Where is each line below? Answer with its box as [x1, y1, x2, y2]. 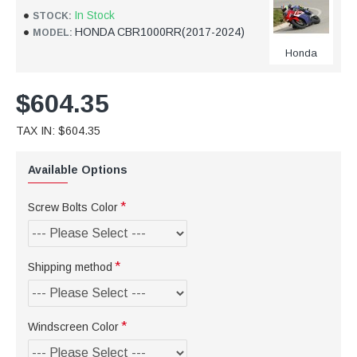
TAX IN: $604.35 [16, 124, 100, 138]
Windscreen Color [28, 320, 119, 334]
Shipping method [28, 261, 112, 274]
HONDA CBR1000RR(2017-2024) [75, 25, 245, 39]
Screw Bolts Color [28, 201, 118, 214]
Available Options [28, 163, 127, 177]
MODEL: [33, 26, 73, 38]
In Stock [74, 9, 115, 22]
